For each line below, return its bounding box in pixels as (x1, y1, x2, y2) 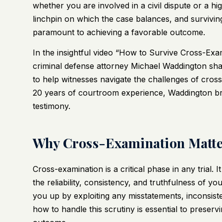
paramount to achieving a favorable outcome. (32, 27, 205, 37)
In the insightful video (32, 48, 115, 58)
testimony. (32, 101, 70, 111)
